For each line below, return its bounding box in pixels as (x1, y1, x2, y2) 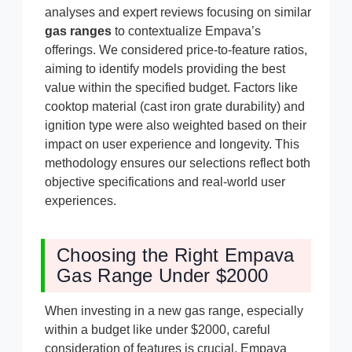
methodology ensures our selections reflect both (45, 156, 310, 170)
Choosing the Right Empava (57, 244, 295, 266)
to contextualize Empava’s (112, 24, 261, 38)
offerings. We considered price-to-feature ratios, (45, 43, 307, 57)
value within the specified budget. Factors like (45, 81, 298, 95)
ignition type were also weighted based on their (45, 119, 306, 133)
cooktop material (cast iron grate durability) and (45, 100, 305, 114)
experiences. (45, 194, 116, 208)
